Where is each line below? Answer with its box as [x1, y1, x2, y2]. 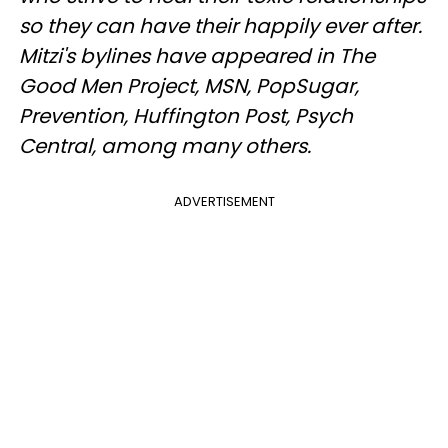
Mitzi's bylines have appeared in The [19, 42, 375, 71]
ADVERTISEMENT [173, 192, 275, 212]
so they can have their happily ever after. [19, 12, 422, 41]
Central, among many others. [19, 132, 311, 161]
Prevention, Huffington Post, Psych [19, 102, 353, 131]
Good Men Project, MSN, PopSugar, [19, 72, 359, 101]
